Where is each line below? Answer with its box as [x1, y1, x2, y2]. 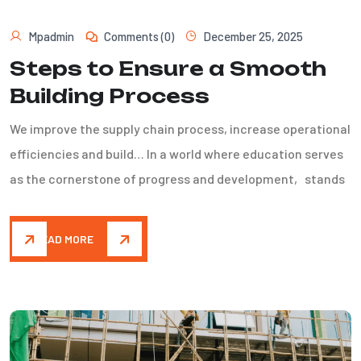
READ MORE [34, 232, 93, 247]
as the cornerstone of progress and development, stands [10, 171, 345, 187]
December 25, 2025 [203, 29, 303, 44]
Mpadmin [28, 29, 74, 44]
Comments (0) [104, 29, 174, 44]
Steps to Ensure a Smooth [10, 56, 326, 81]
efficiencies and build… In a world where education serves [10, 146, 343, 162]
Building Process [10, 84, 210, 109]
